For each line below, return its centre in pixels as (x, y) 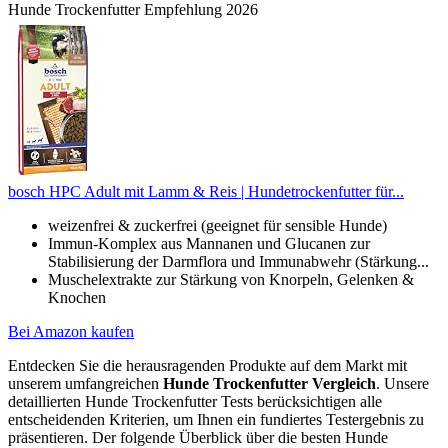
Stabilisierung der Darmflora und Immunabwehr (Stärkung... (238, 262)
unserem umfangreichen (85, 384)
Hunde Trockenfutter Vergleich (269, 384)
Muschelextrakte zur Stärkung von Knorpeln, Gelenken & (231, 280)
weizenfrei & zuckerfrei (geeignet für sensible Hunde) (217, 226)
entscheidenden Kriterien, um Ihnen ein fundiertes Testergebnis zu (216, 420)
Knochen (77, 298)
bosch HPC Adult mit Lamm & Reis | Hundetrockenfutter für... (206, 192)
